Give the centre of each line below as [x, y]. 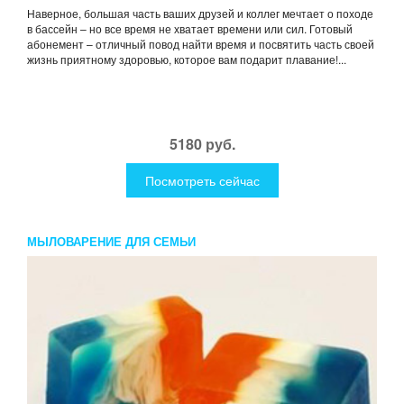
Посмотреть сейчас [202, 180]
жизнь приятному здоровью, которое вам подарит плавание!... [187, 59]
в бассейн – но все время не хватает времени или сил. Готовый [190, 28]
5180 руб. [202, 143]
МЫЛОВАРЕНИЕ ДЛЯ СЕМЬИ [111, 241]
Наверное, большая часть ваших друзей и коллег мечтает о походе [200, 13]
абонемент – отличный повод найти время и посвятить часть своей [201, 43]
